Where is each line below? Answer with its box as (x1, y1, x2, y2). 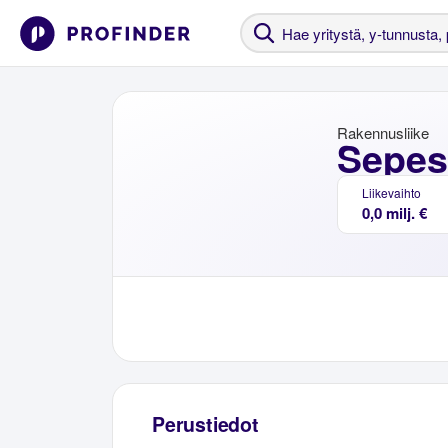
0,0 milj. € (362, 202, 427, 224)
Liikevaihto (362, 184, 421, 201)
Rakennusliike (337, 122, 429, 143)
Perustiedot (152, 410, 259, 439)
